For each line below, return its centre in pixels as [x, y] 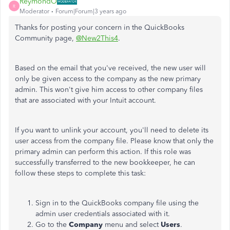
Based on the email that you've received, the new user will [110, 68]
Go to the [51, 225]
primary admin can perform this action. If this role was [103, 152]
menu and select [133, 225]
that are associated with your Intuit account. [87, 100]
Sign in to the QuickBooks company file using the [117, 203]
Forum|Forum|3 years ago [91, 11]
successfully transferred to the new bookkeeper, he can [105, 162]
